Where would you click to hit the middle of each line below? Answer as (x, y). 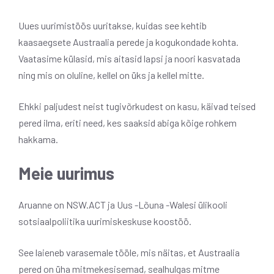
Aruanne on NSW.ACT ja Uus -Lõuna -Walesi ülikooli (123, 204)
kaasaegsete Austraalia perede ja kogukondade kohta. (128, 42)
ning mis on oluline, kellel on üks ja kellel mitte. (111, 75)
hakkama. (38, 139)
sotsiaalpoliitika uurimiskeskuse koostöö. (105, 221)
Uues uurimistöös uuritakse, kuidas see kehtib (113, 25)
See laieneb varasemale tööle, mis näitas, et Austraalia (129, 252)
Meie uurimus (66, 173)
